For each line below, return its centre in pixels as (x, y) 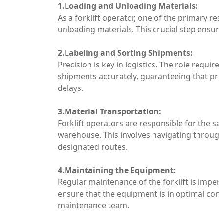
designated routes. (93, 147)
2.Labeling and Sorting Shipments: (125, 53)
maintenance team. (93, 205)
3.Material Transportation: (109, 111)
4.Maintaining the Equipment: (117, 170)
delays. (70, 88)
